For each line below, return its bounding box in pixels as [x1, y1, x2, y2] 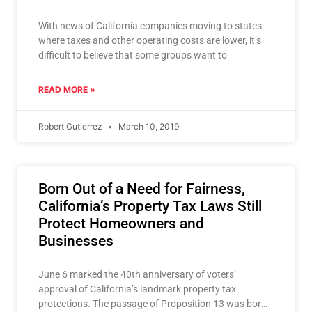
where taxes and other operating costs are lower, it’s [38, 34, 261, 46]
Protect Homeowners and [38, 214, 204, 232]
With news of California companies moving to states [38, 19, 262, 31]
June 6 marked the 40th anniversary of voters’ [38, 268, 236, 280]
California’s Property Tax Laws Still [38, 197, 262, 214]
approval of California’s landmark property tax [38, 283, 236, 295]
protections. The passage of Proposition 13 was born [38, 297, 267, 309]
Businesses [38, 232, 114, 249]
